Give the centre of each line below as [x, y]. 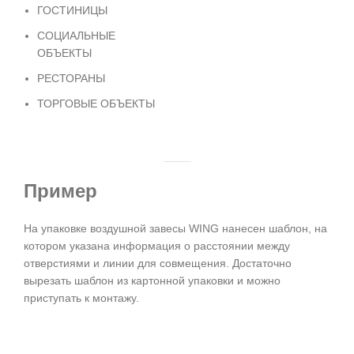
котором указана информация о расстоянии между [157, 246]
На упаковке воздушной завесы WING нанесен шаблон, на [175, 229]
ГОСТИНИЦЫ [72, 11]
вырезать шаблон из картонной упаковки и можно [152, 281]
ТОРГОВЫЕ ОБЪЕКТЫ [96, 104]
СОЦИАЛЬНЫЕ [76, 36]
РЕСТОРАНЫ [71, 79]
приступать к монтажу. [81, 298]
